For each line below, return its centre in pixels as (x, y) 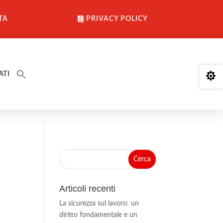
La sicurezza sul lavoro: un (99, 204)
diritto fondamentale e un (99, 215)
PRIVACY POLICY (117, 19)
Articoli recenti (88, 189)
